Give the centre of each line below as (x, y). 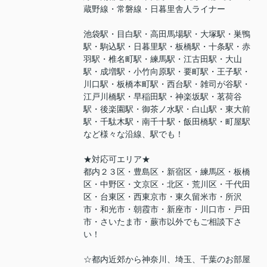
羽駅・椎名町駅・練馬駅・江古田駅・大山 (163, 59)
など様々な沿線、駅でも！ (133, 134)
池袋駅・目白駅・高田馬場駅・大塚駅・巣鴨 (167, 34)
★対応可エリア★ (117, 159)
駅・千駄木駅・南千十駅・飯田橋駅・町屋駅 (167, 122)
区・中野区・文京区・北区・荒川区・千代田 (167, 184)
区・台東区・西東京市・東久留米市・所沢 (163, 197)
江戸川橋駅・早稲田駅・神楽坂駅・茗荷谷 (163, 97)
